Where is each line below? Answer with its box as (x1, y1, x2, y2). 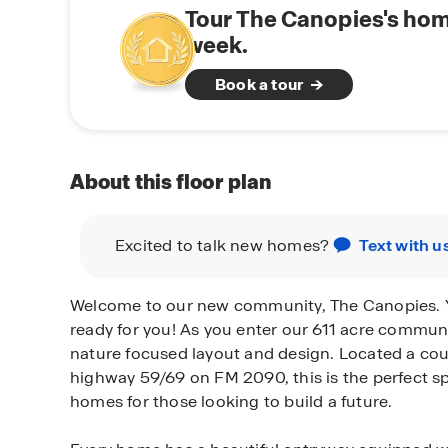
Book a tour (215, 73, 304, 95)
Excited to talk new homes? (115, 234, 334, 256)
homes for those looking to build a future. (70, 390, 393, 412)
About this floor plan (70, 168, 272, 195)
